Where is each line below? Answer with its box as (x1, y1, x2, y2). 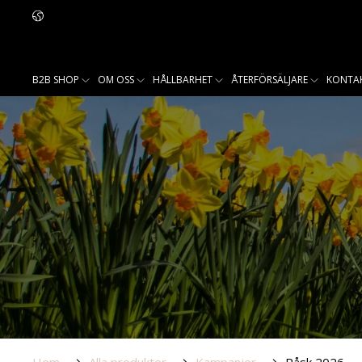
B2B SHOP (32, 72, 79, 86)
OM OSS (98, 72, 134, 86)
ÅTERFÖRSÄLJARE (231, 72, 308, 86)
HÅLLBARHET (153, 72, 213, 86)
